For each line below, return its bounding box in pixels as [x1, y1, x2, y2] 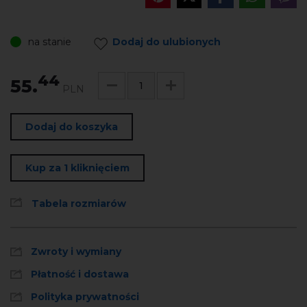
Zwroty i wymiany [31, 245, 121, 258]
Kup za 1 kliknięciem [25, 161, 130, 174]
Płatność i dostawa [31, 267, 129, 280]
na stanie [28, 35, 71, 48]
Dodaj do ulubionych [112, 35, 221, 48]
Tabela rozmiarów [32, 197, 126, 210]
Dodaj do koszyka [25, 120, 118, 133]
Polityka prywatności [31, 290, 139, 303]
